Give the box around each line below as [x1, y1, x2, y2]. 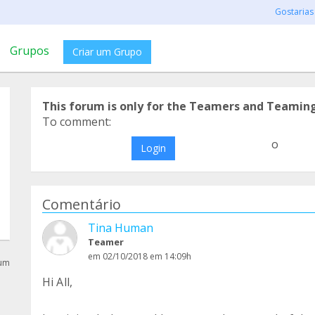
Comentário [42, 195, 121, 214]
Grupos [10, 43, 49, 58]
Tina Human [88, 220, 153, 236]
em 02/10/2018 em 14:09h [88, 250, 191, 262]
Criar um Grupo [72, 45, 142, 58]
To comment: [42, 114, 111, 129]
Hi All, [42, 274, 73, 290]
